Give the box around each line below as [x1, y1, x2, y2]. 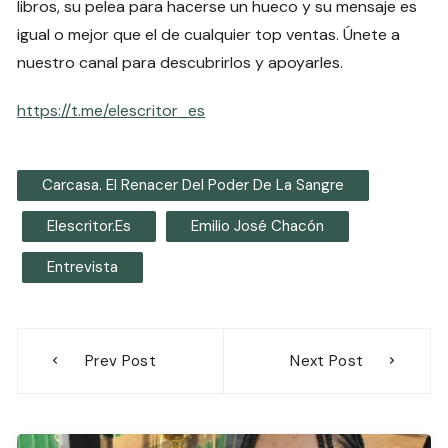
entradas [16, 392, 139, 427]
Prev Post [85, 351, 157, 372]
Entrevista [47, 257, 119, 278]
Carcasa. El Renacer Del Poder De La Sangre [42, 175, 345, 196]
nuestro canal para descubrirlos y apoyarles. [17, 52, 344, 74]
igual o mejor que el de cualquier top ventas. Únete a [17, 24, 401, 46]
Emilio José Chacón [191, 216, 325, 237]
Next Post [290, 351, 364, 372]
